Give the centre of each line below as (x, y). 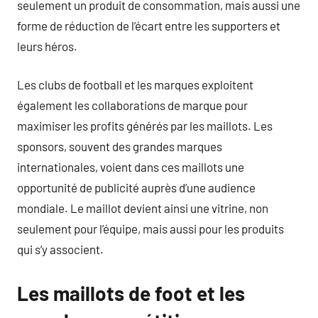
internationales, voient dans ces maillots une (131, 167)
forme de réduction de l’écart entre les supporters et (149, 25)
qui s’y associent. (60, 249)
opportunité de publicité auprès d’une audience (136, 187)
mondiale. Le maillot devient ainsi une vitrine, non (143, 208)
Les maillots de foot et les (131, 293)
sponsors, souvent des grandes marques (120, 146)
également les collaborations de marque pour (132, 105)
